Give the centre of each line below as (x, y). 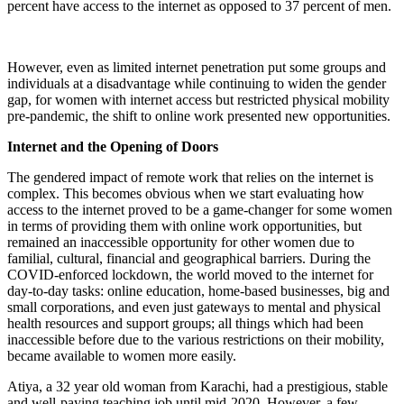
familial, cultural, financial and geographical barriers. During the (189, 258)
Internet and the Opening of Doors (113, 146)
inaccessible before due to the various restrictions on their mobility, (196, 339)
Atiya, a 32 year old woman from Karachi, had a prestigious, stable (197, 386)
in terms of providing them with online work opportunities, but (184, 225)
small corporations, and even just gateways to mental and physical (194, 307)
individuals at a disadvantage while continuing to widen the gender (197, 83)
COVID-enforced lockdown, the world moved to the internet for (190, 274)
